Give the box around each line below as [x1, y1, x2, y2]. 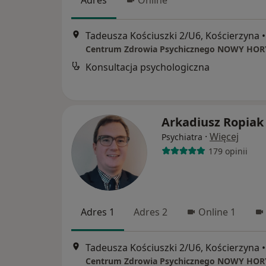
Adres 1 [81, 205, 115, 219]
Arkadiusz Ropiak [161, 114, 264, 131]
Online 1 [198, 205, 236, 219]
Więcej [210, 130, 239, 144]
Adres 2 [134, 205, 167, 219]
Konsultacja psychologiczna [85, 60, 210, 74]
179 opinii [208, 145, 248, 157]
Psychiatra [161, 131, 202, 143]
